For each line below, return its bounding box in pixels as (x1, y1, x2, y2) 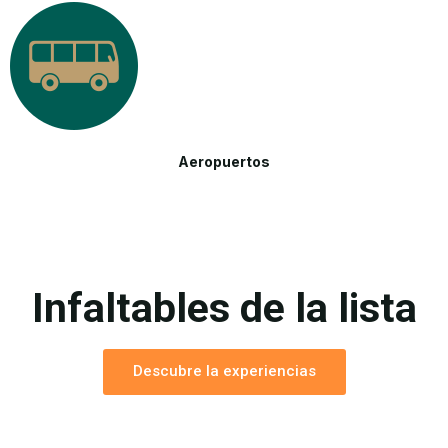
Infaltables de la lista (31, 283, 417, 332)
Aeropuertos (178, 153, 270, 171)
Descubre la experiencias (132, 361, 316, 380)
